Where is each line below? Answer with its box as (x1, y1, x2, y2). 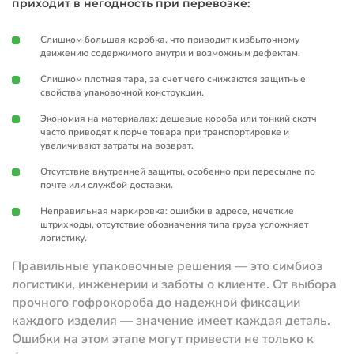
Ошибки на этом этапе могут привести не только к (12, 330, 314, 348)
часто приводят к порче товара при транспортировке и (40, 126, 289, 139)
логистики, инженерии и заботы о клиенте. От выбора (12, 276, 337, 294)
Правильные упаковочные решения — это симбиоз (12, 258, 322, 276)
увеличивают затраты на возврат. (40, 139, 194, 153)
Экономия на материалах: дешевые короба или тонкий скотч (40, 112, 317, 126)
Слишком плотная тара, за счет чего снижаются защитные (40, 73, 306, 86)
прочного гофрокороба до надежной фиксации (12, 294, 300, 312)
